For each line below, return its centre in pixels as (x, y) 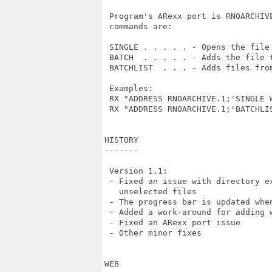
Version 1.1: (136, 171)
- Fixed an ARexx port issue (172, 223)
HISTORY (121, 140)
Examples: (129, 88)
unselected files (151, 192)
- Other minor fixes (153, 233)
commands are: (138, 26)
